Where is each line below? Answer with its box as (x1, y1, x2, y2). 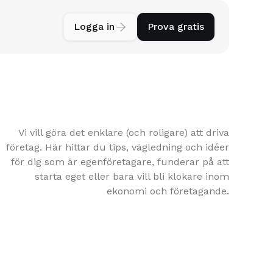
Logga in (74, 21, 115, 32)
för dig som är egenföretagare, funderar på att (11, 156, 229, 168)
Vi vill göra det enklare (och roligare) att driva (18, 127, 229, 138)
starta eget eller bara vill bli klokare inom (35, 171, 229, 182)
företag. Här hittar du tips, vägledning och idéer (6, 141, 229, 153)
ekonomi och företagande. (107, 185, 229, 197)
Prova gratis (147, 21, 204, 32)
